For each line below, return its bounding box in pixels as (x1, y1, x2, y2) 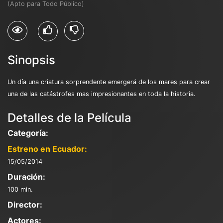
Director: (7, 199, 42, 210)
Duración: (7, 171, 45, 182)
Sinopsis (7, 52, 55, 67)
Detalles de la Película (7, 110, 131, 125)
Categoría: (7, 127, 48, 138)
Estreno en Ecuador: (7, 143, 87, 154)
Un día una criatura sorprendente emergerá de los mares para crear (7, 78, 210, 86)
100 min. (7, 185, 33, 193)
